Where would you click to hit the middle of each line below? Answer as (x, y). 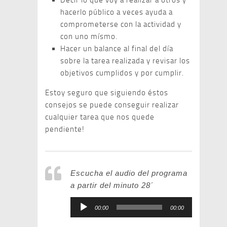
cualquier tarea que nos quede (100, 117)
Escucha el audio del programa (129, 173)
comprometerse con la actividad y (121, 24)
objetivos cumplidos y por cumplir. (122, 73)
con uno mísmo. (89, 36)
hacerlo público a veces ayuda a (117, 12)
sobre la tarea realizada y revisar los (125, 61)
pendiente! (65, 129)
